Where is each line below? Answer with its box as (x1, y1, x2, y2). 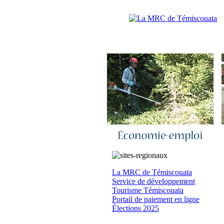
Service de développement (112, 177, 195, 185)
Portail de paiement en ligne (112, 195, 199, 203)
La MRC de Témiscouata (112, 168, 192, 176)
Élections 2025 (112, 204, 159, 212)
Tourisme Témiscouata (112, 186, 183, 194)
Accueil (176, 4, 197, 11)
